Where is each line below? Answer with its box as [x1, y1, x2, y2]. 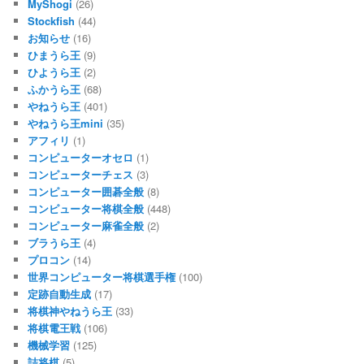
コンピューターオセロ [28, 149, 134, 165]
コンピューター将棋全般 [28, 200, 145, 216]
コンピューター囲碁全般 [28, 183, 145, 199]
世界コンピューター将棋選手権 [28, 268, 176, 284]
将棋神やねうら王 [28, 302, 113, 318]
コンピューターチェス [28, 166, 134, 182]
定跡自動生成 [28, 285, 92, 301]
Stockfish [28, 12, 76, 28]
